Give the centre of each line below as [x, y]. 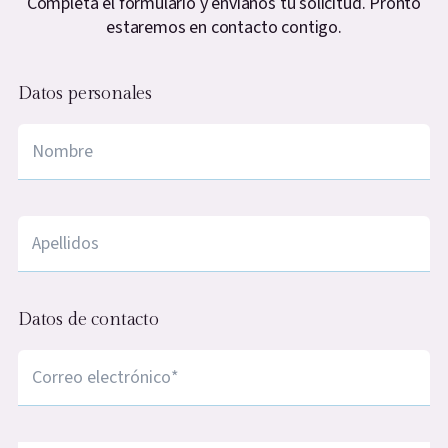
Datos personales [85, 93]
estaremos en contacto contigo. [224, 27]
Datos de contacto [88, 319]
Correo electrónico [97, 361]
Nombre [55, 135]
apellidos [56, 227]
